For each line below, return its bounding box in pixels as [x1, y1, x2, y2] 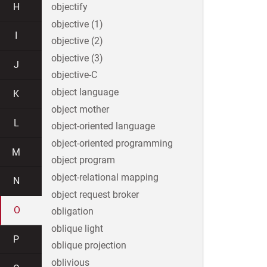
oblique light [51, 222, 103, 234]
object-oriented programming [51, 137, 173, 149]
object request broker [51, 188, 139, 200]
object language [51, 86, 119, 98]
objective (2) [51, 35, 103, 47]
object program [51, 154, 115, 166]
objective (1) [51, 18, 103, 30]
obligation [51, 206, 94, 218]
